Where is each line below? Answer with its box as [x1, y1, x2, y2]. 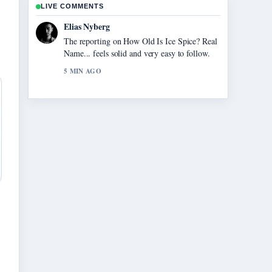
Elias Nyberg [64, 20, 110, 33]
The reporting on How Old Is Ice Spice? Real [64, 35, 217, 47]
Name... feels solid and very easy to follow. [64, 47, 210, 59]
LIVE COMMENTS [41, 2, 104, 10]
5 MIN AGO [64, 66, 101, 76]
